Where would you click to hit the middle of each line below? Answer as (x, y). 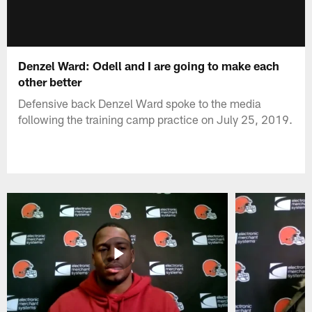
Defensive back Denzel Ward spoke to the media (140, 103)
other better (50, 81)
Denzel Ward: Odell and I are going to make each (149, 65)
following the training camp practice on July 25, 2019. (156, 119)
